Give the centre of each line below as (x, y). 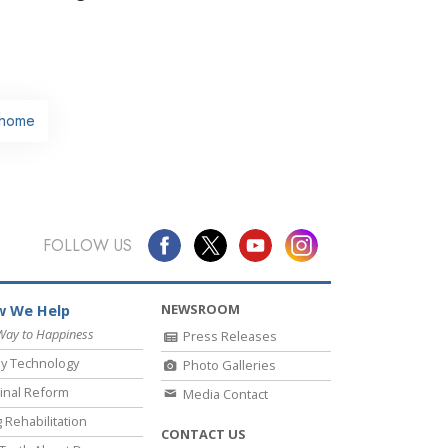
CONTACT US (203, 434)
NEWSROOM (200, 309)
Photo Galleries (228, 365)
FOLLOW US (87, 245)
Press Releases (228, 336)
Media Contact (224, 394)
